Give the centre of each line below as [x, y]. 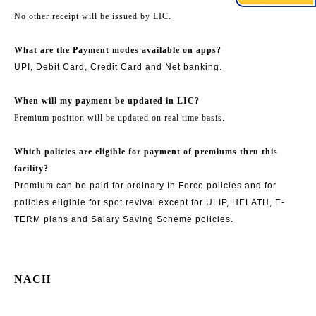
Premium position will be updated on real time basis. [120, 117]
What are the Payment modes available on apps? [118, 50]
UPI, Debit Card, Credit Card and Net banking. [118, 67]
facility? [31, 168]
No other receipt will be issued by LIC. [93, 16]
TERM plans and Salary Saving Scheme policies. [124, 219]
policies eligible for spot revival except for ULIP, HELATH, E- [150, 202]
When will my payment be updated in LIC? [107, 101]
